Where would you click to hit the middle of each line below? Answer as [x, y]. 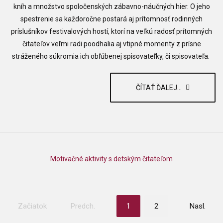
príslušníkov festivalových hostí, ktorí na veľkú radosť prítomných [111, 32]
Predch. [83, 206]
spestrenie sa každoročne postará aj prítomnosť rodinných [111, 19]
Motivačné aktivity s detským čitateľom [111, 159]
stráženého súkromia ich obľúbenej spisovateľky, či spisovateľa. [111, 56]
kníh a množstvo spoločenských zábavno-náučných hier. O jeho [111, 7]
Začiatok [32, 206]
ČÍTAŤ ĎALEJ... [160, 88]
